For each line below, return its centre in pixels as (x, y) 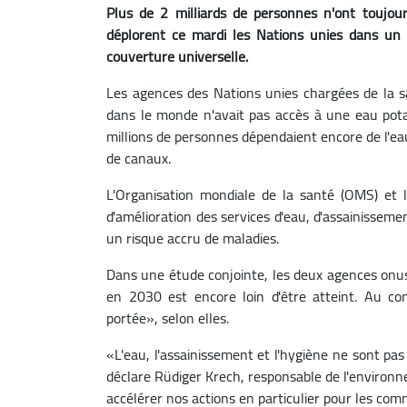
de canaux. (139, 158)
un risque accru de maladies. (193, 238)
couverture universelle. (177, 56)
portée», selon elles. (168, 318)
